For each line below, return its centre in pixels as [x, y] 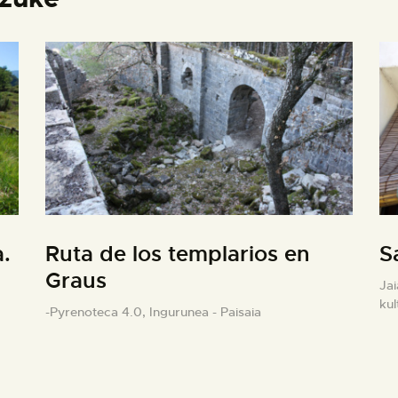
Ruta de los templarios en [177, 255]
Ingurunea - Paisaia [205, 311]
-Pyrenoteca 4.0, [97, 311]
